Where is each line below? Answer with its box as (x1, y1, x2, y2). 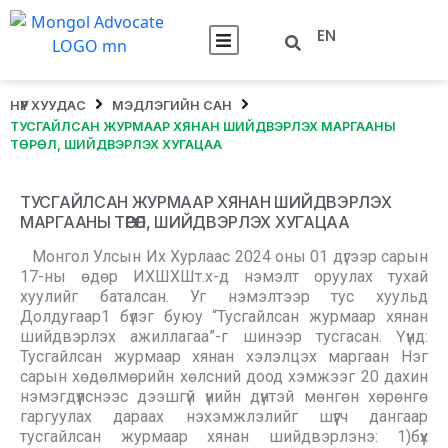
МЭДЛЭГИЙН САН (112, 97, 232, 113)
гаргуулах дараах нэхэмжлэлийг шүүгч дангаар (20, 407, 428, 426)
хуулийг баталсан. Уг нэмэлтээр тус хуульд (20, 287, 428, 306)
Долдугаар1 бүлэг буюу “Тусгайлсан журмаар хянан (20, 307, 428, 326)
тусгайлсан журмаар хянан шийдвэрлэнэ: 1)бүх (20, 427, 428, 446)
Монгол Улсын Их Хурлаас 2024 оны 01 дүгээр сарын (32, 247, 428, 266)
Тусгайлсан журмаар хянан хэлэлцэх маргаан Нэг (20, 347, 428, 366)
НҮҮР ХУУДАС (10, 97, 86, 113)
